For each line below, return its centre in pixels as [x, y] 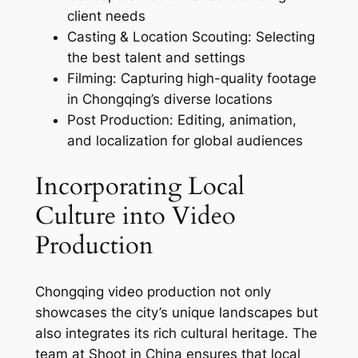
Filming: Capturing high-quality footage [191, 79]
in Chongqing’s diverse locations [169, 99]
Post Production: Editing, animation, [181, 120]
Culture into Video [135, 215]
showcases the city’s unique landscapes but [176, 312]
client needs [106, 16]
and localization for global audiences [185, 141]
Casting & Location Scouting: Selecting [191, 37]
